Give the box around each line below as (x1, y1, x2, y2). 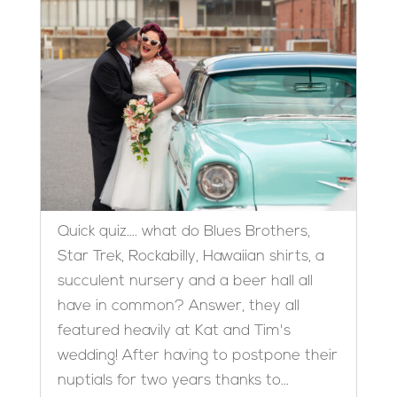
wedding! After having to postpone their (57, 348, 338, 363)
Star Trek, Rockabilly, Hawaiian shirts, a (57, 249, 324, 264)
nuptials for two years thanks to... (57, 373, 289, 388)
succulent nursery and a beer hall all (57, 274, 313, 289)
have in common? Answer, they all (57, 299, 300, 314)
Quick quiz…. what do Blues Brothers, (57, 224, 310, 239)
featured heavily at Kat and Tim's (57, 323, 291, 339)
